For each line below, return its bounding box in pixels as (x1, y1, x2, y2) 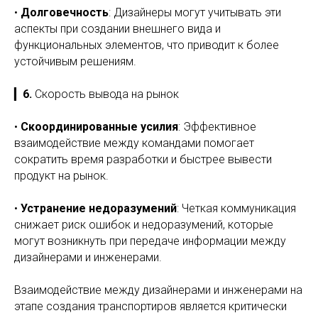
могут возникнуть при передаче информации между (14, 234, 286, 248)
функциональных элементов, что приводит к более (14, 38, 279, 52)
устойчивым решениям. (14, 55, 136, 68)
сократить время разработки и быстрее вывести (14, 153, 272, 166)
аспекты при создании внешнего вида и (14, 22, 221, 35)
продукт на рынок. (14, 169, 109, 182)
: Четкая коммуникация (177, 202, 296, 215)
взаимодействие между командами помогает (14, 136, 254, 150)
